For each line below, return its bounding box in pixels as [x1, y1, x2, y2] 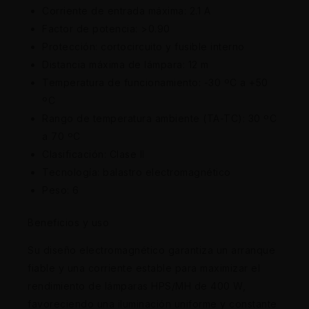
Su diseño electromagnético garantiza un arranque [28, 243, 275, 256]
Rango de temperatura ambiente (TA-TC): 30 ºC [42, 112, 277, 124]
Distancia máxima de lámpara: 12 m [42, 58, 209, 70]
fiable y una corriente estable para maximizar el [28, 261, 260, 274]
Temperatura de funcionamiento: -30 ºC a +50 [42, 76, 268, 88]
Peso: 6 [42, 183, 79, 196]
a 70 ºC [42, 130, 81, 142]
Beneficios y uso [28, 216, 109, 228]
